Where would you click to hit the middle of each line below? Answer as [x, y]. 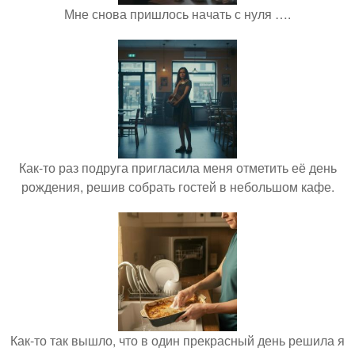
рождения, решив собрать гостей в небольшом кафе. [177, 186]
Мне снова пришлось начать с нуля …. [177, 13]
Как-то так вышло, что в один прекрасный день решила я [177, 340]
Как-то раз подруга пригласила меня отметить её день [177, 167]
